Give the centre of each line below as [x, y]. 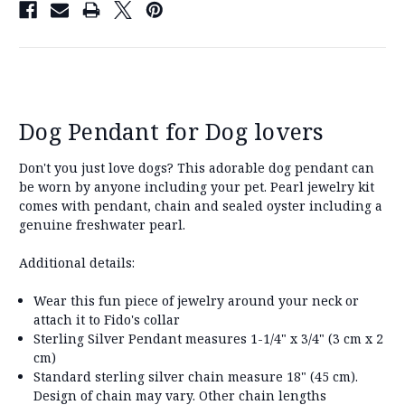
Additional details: [77, 262]
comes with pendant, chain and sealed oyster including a [201, 205]
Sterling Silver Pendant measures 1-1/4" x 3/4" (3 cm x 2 [209, 338]
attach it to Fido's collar [107, 319]
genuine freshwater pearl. [102, 224]
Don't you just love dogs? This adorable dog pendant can [197, 167]
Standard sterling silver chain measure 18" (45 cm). [196, 376]
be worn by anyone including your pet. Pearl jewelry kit [197, 186]
